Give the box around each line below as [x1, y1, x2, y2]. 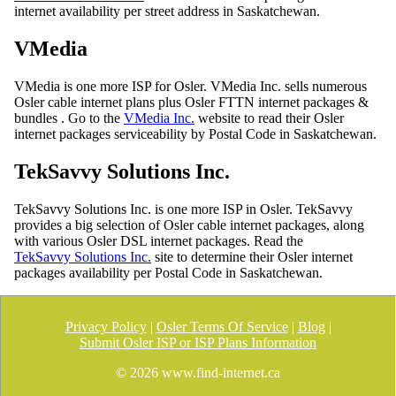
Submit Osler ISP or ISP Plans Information [80, 335, 316, 350]
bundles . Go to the [14, 110, 124, 126]
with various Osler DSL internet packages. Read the [14, 233, 303, 248]
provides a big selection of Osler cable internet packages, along [14, 217, 364, 232]
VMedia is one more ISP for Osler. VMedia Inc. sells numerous [14, 79, 367, 95]
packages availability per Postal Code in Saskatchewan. [14, 265, 323, 280]
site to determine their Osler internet [151, 249, 353, 264]
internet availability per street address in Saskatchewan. [14, 4, 320, 19]
